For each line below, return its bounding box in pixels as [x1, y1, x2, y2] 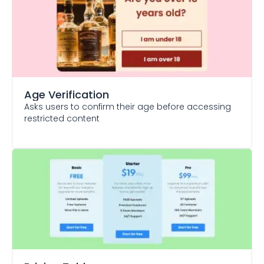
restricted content [24, 113, 100, 124]
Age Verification [24, 87, 109, 102]
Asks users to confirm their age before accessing [24, 101, 231, 113]
